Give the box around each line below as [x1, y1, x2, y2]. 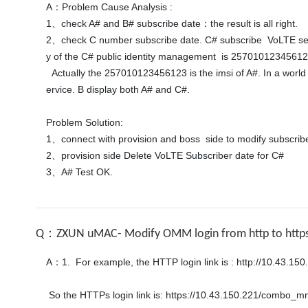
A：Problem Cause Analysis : [46, 1, 173, 12]
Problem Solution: [46, 117, 123, 128]
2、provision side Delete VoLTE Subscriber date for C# [46, 150, 284, 161]
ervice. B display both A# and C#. [46, 84, 192, 95]
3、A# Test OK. [46, 166, 113, 177]
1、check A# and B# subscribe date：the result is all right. [46, 18, 298, 29]
